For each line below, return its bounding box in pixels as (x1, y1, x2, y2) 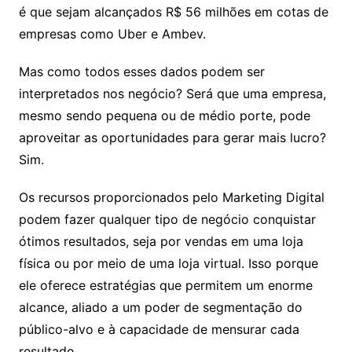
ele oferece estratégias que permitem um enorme (18, 277, 313, 293)
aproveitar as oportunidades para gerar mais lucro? (18, 130, 326, 145)
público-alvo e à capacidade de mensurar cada (18, 321, 299, 337)
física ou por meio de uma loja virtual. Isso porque (18, 255, 318, 271)
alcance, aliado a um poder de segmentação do (18, 299, 302, 315)
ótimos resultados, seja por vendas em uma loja (18, 233, 303, 249)
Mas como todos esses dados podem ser (18, 64, 265, 79)
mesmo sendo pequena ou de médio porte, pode (18, 108, 310, 123)
